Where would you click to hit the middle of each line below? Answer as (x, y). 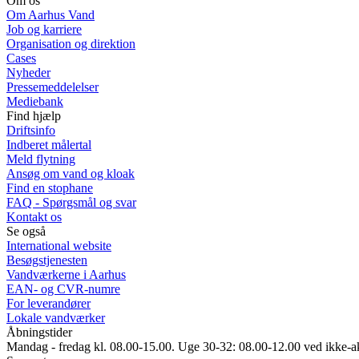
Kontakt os (34, 216)
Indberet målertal (49, 144)
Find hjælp (34, 115)
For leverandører (48, 303)
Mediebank (35, 101)
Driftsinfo (31, 130)
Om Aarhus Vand (50, 14)
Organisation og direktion (71, 43)
